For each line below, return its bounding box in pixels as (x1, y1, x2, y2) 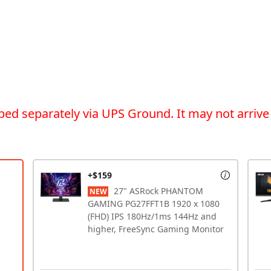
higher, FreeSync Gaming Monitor (88, 223, 224, 235)
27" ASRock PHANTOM (114, 184, 203, 197)
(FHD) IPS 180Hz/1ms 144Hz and (88, 210, 217, 222)
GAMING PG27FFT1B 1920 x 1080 (88, 197, 220, 209)
